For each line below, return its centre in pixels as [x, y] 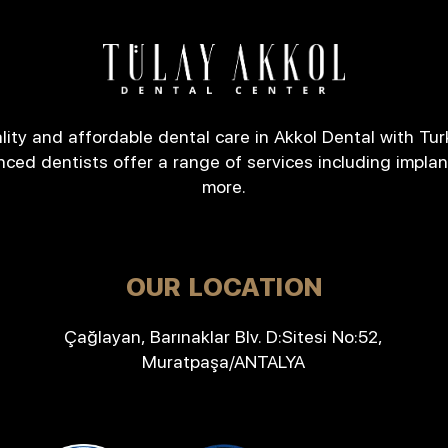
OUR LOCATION [224, 287]
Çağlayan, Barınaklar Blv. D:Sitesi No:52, [224, 337]
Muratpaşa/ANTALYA [224, 362]
